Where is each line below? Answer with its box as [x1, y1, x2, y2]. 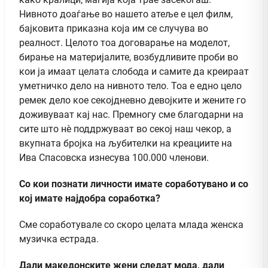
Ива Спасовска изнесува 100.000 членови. [19, 152, 209, 164]
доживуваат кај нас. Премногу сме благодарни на [19, 109, 243, 121]
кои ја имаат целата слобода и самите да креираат [19, 66, 249, 78]
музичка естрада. [19, 233, 99, 245]
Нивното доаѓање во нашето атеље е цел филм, [19, 8, 233, 20]
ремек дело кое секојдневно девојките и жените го [19, 95, 246, 106]
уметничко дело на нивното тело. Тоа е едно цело [19, 80, 242, 92]
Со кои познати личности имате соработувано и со [19, 178, 248, 190]
